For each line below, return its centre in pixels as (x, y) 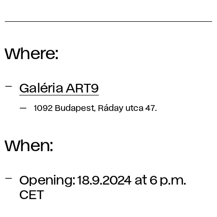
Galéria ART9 (59, 88)
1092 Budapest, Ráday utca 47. (95, 108)
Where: (32, 54)
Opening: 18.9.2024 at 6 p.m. (103, 180)
